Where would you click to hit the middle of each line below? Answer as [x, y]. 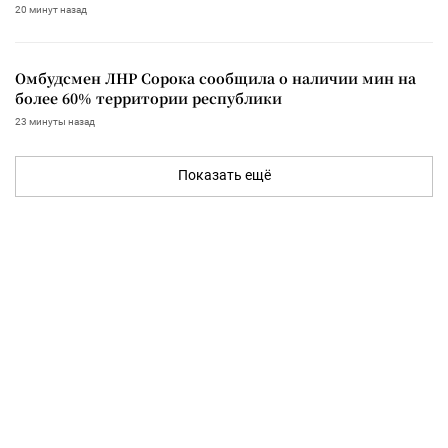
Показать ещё [224, 174]
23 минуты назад [55, 121]
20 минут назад [51, 9]
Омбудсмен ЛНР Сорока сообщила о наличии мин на [215, 77]
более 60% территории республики [148, 97]
